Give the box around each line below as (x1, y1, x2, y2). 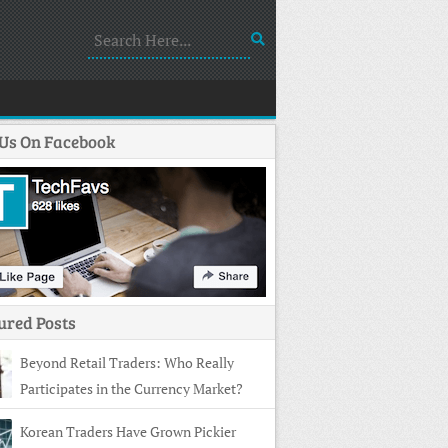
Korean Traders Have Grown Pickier (20, 422, 236, 441)
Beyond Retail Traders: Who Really (20, 353, 234, 372)
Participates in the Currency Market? (20, 379, 243, 398)
